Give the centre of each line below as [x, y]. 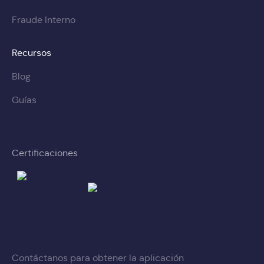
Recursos [32, 53]
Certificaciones [45, 153]
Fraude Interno [44, 20]
